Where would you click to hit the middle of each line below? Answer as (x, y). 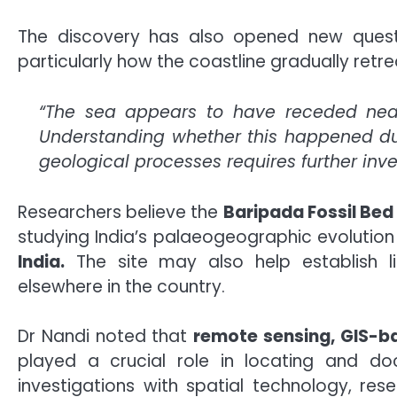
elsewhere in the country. (121, 286)
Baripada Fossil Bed (308, 212)
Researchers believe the (121, 212)
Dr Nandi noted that (106, 337)
